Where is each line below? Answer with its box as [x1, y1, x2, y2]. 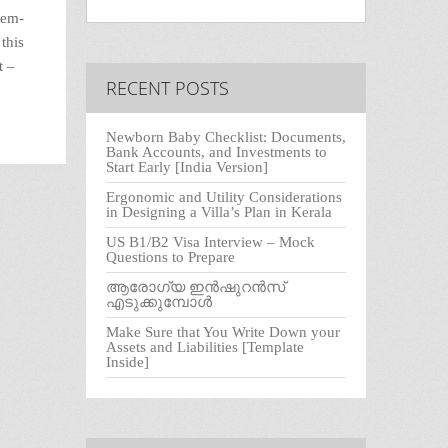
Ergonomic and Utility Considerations [106, 189, 342, 206]
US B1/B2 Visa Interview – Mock [106, 234, 315, 251]
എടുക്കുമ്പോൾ [106, 294, 212, 311]
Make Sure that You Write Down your [106, 324, 340, 341]
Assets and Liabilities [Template [106, 339, 304, 356]
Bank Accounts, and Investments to [106, 144, 327, 161]
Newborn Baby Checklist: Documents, [106, 129, 346, 146]
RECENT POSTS [106, 76, 229, 101]
